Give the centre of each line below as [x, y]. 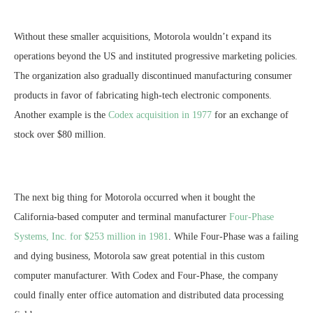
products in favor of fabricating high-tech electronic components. [143, 95]
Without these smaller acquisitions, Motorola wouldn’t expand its [143, 36]
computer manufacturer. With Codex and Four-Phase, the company [146, 275]
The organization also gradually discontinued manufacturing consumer [153, 75]
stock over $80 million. [60, 134]
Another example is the [61, 115]
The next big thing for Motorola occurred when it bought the [134, 197]
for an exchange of [250, 115]
